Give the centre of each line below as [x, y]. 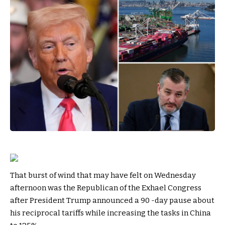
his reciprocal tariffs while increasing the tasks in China [110, 213]
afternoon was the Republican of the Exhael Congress [106, 188]
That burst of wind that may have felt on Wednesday [103, 175]
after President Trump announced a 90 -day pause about [112, 200]
